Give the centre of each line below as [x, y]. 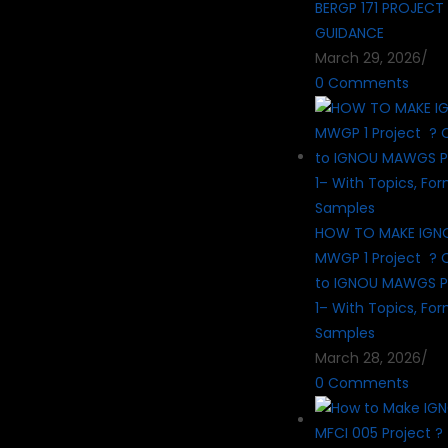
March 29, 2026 [368, 57]
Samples [345, 332]
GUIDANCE [349, 32]
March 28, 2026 [368, 357]
